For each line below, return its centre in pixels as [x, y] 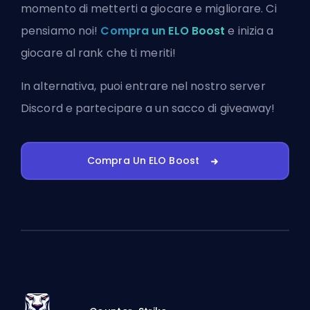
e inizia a [249, 31]
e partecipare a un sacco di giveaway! [169, 108]
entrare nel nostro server [195, 86]
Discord [42, 108]
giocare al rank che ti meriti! [99, 53]
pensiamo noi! [61, 31]
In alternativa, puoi [73, 86]
